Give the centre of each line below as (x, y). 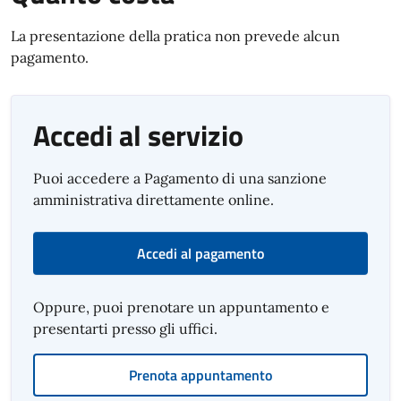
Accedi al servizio (138, 135)
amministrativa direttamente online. (154, 200)
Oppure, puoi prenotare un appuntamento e (181, 307)
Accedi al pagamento (200, 253)
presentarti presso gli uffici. (125, 328)
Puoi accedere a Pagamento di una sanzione (180, 178)
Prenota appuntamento (200, 375)
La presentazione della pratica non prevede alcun (175, 36)
